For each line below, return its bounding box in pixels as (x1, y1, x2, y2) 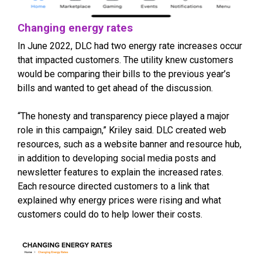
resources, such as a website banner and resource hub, (18, 139, 242, 150)
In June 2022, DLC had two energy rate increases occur (18, 40, 242, 52)
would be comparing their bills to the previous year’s (18, 68, 230, 80)
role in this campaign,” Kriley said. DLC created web (18, 125, 226, 136)
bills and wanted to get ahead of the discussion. (18, 82, 213, 94)
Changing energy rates (18, 22, 133, 35)
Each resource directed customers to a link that (18, 181, 209, 192)
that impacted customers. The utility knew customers (18, 54, 233, 66)
